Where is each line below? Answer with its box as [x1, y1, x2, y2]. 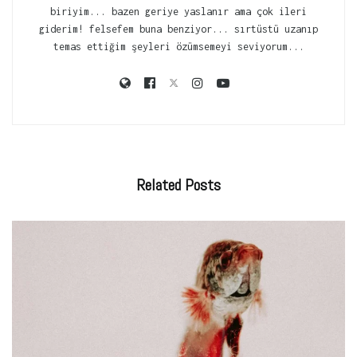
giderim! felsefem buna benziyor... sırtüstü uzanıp [39, 22, 318, 35]
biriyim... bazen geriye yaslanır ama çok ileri [50, 5, 307, 18]
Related [136, 174, 181, 195]
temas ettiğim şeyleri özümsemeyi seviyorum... [53, 40, 304, 53]
